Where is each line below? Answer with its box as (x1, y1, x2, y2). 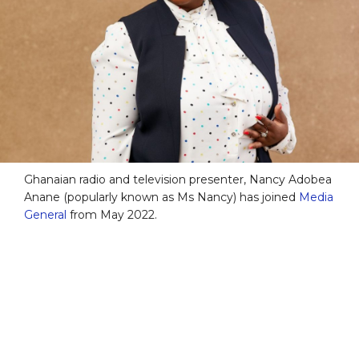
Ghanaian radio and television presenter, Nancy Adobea (24, 171, 332, 187)
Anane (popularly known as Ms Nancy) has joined (24, 189, 299, 204)
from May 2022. (67, 207, 157, 222)
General (24, 207, 67, 222)
